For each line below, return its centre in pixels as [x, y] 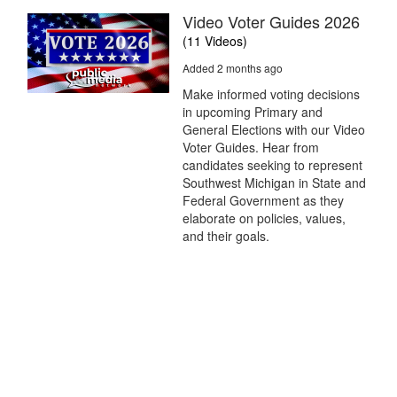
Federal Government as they [263, 201]
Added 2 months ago [233, 68]
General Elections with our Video [274, 130]
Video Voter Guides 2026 [271, 22]
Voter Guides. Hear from [251, 148]
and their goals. [226, 236]
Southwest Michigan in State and [274, 183]
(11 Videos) [215, 41]
